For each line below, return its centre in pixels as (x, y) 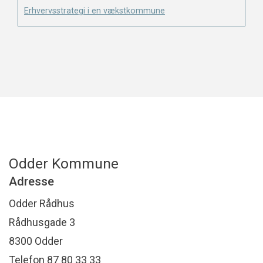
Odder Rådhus (42, 204)
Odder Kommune (64, 164)
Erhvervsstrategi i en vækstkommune (95, 11)
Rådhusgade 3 (42, 222)
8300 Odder (36, 241)
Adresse (31, 182)
